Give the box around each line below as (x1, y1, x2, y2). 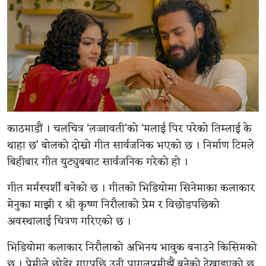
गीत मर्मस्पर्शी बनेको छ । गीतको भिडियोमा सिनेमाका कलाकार (7, 179, 255, 198)
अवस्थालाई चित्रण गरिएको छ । (7, 212, 131, 232)
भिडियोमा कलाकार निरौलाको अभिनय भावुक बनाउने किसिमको (7, 238, 257, 258)
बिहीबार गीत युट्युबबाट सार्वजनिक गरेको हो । (7, 153, 188, 172)
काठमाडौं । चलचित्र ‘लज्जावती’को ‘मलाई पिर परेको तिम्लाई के (7, 119, 252, 139)
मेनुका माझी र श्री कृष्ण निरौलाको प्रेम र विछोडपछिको (7, 195, 220, 215)
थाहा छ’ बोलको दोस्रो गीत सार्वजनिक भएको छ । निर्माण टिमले (7, 136, 254, 156)
